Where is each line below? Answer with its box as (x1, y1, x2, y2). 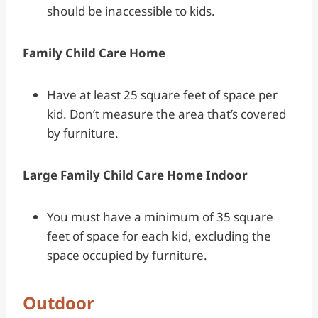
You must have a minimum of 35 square (47, 208, 273, 225)
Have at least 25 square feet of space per (47, 86, 278, 103)
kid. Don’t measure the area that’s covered (47, 105, 286, 122)
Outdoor (23, 290, 94, 314)
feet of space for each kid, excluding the (47, 227, 271, 244)
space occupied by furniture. (47, 246, 213, 263)
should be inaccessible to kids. (47, 2, 218, 19)
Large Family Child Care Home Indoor (23, 166, 251, 183)
